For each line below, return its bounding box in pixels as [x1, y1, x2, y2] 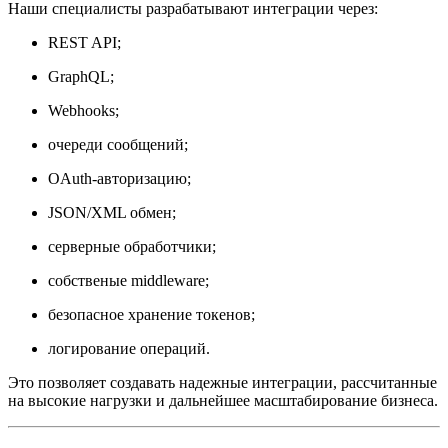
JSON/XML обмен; [48, 204, 176, 222]
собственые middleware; [48, 272, 209, 290]
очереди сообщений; [48, 136, 188, 154]
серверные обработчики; [48, 238, 216, 256]
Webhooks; [48, 102, 119, 120]
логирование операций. [48, 340, 210, 358]
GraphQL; [48, 68, 114, 86]
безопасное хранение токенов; [48, 306, 255, 324]
